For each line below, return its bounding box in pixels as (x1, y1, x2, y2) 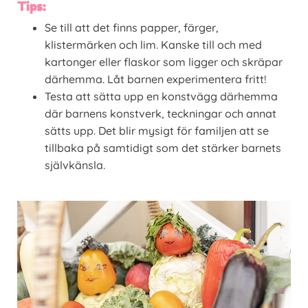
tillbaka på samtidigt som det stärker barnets (45, 140, 281, 155)
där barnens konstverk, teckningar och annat (45, 106, 276, 120)
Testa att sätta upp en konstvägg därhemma (45, 89, 278, 103)
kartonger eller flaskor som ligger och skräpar (45, 54, 283, 69)
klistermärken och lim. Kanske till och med (45, 37, 262, 52)
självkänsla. (45, 157, 105, 172)
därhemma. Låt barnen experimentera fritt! (45, 71, 266, 86)
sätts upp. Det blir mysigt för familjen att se (45, 123, 269, 137)
